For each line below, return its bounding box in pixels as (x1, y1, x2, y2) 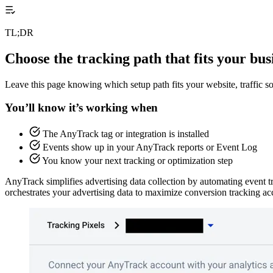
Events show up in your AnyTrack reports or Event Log (43, 141, 257, 152)
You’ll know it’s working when (5, 101, 158, 115)
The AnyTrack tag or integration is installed (43, 128, 209, 139)
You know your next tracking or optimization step (42, 155, 233, 166)
